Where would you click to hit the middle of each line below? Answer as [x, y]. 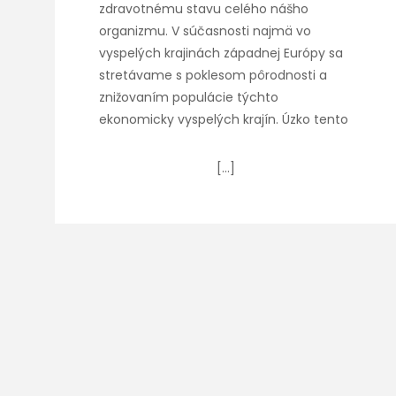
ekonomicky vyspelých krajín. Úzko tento [224, 119]
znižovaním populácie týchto [189, 97]
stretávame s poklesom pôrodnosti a [213, 75]
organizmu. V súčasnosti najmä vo [205, 31]
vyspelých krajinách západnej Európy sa [221, 53]
